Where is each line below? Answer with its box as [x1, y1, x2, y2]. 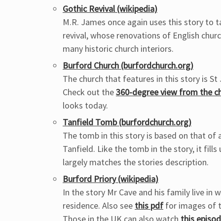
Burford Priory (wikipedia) [63, 173, 158, 184]
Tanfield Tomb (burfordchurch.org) [63, 116, 191, 128]
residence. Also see [63, 200, 135, 211]
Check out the [63, 86, 116, 98]
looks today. [63, 100, 108, 111]
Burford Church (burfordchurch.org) [63, 60, 193, 71]
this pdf [135, 200, 163, 211]
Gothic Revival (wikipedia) [63, 3, 157, 14]
